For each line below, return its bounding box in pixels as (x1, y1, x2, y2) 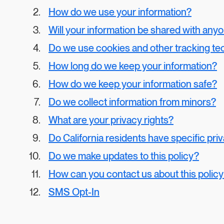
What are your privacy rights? (48, 115, 173, 126)
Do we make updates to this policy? (48, 151, 199, 162)
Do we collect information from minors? (48, 97, 216, 108)
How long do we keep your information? (48, 61, 217, 72)
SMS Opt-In (48, 187, 99, 198)
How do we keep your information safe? (48, 79, 217, 90)
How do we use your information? (48, 7, 191, 18)
